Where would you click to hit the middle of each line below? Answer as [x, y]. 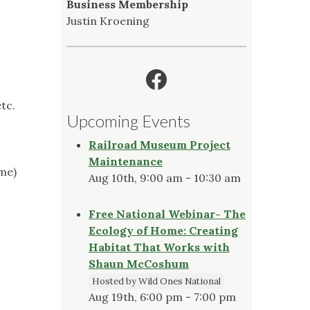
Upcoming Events [128, 120]
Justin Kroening [108, 20]
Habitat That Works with [159, 247]
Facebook [197, 79]
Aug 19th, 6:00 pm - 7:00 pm [162, 297]
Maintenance [126, 161]
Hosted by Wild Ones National [156, 281]
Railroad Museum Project [159, 144]
